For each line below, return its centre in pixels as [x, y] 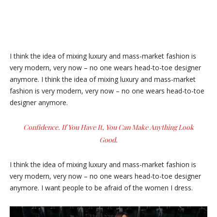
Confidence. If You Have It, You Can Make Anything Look [108, 127]
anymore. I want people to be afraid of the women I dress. [101, 188]
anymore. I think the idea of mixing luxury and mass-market [103, 79]
